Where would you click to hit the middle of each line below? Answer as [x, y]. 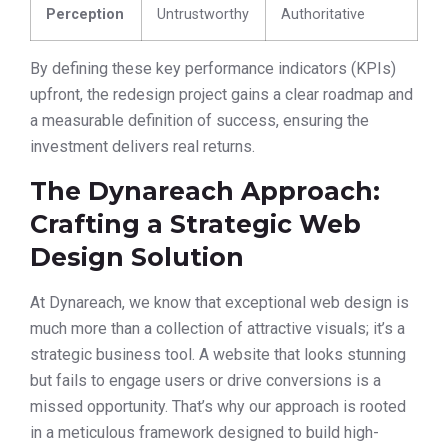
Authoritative [323, 15]
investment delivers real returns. [142, 147]
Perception [85, 15]
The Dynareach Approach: [205, 190]
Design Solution [137, 256]
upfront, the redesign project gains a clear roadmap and [221, 95]
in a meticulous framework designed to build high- [204, 432]
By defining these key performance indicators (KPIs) [213, 69]
